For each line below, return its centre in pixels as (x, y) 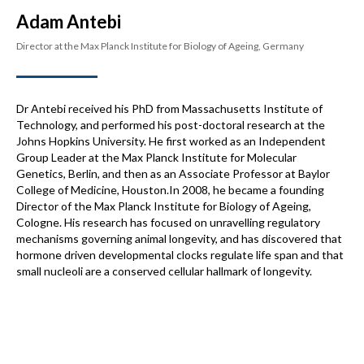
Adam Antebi (69, 21)
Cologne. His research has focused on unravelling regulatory (168, 222)
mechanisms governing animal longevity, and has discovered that (179, 238)
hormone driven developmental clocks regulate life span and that (180, 254)
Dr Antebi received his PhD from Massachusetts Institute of (169, 108)
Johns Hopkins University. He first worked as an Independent (171, 141)
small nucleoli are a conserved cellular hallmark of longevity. (164, 271)
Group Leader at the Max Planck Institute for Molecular (156, 157)
